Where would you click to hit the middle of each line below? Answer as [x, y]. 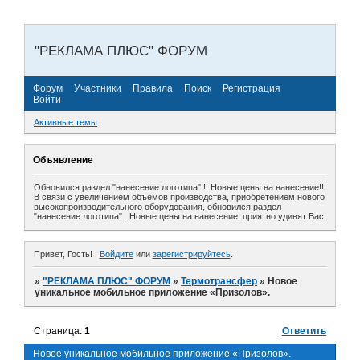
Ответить [304, 331]
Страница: [59, 331]
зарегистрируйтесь [191, 254]
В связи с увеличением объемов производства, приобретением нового [179, 197]
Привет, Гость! [63, 254]
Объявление [63, 160]
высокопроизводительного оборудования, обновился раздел [157, 207]
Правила [153, 88]
